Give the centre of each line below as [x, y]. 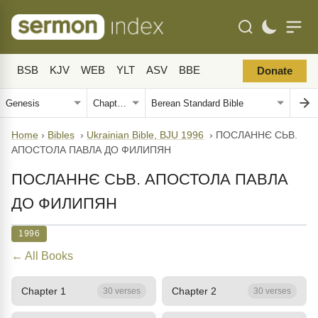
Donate [275, 71]
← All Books [42, 256]
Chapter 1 [44, 291]
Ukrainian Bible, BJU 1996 [145, 135]
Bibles [61, 135]
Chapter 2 [194, 291]
